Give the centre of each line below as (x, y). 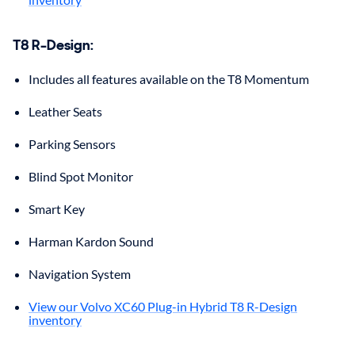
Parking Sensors (72, 143)
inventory (55, 319)
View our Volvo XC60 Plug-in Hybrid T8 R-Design (163, 306)
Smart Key (57, 208)
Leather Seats (65, 111)
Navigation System (80, 273)
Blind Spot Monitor (81, 176)
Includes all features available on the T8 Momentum (169, 78)
